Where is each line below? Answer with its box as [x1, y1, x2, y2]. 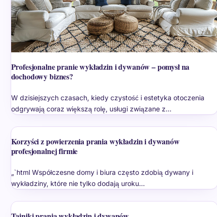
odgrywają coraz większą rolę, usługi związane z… [11, 104, 171, 113]
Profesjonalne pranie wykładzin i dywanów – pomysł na [11, 61, 190, 72]
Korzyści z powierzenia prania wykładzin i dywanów [11, 135, 180, 147]
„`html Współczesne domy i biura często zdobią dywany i [11, 168, 193, 176]
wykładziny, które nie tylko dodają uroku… [11, 179, 145, 187]
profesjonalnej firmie [11, 145, 78, 156]
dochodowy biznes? [11, 70, 73, 82]
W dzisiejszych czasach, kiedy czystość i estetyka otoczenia [11, 93, 204, 102]
